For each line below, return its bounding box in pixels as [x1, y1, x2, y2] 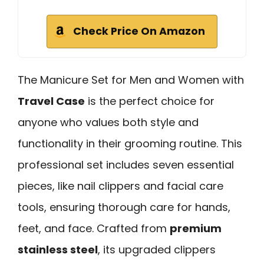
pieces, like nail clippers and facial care [18, 178, 223, 193]
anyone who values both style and [18, 114, 199, 130]
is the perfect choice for [85, 93, 214, 108]
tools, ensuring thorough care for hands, [18, 199, 230, 214]
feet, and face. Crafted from [18, 220, 170, 236]
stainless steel [18, 242, 98, 257]
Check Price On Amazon [73, 24, 205, 38]
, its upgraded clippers [98, 242, 216, 257]
